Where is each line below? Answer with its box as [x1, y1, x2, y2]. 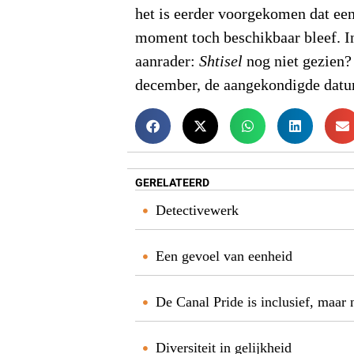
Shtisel [199, 52, 247, 70]
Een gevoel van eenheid [156, 248, 293, 265]
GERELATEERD [135, 176, 210, 190]
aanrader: [135, 52, 200, 70]
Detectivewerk [156, 202, 239, 219]
